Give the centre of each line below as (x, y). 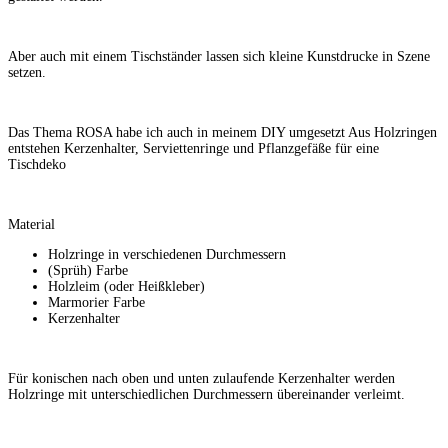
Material (31, 224)
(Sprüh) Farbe (88, 270)
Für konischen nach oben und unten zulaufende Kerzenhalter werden (201, 378)
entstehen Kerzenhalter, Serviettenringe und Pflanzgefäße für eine (193, 148)
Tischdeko (37, 164)
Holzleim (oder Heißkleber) (126, 286)
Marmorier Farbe (96, 302)
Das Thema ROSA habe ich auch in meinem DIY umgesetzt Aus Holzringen (222, 132)
